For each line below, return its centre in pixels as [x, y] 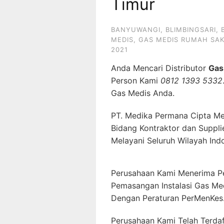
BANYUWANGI [136, 29]
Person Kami [136, 80]
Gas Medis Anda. [143, 93]
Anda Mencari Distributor [160, 68]
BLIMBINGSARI [191, 29]
